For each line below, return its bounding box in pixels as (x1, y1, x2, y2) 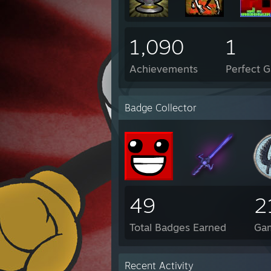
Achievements (129, 62, 198, 75)
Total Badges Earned (129, 221, 226, 233)
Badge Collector (125, 102, 197, 114)
